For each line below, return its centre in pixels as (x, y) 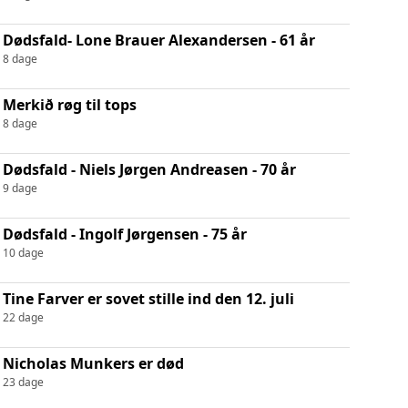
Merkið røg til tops (69, 104)
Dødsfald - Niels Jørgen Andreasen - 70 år (149, 169)
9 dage (20, 188)
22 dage (23, 317)
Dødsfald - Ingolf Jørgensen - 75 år (124, 234)
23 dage (23, 382)
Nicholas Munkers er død (93, 363)
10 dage (23, 252)
